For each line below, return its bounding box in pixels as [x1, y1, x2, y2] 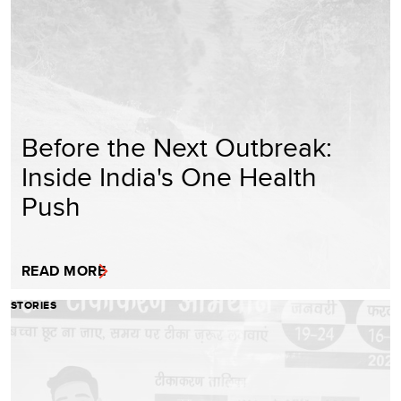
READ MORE [21, 260, 107, 281]
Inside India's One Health [21, 157, 317, 195]
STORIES [11, 296, 57, 313]
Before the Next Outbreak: [21, 127, 332, 166]
